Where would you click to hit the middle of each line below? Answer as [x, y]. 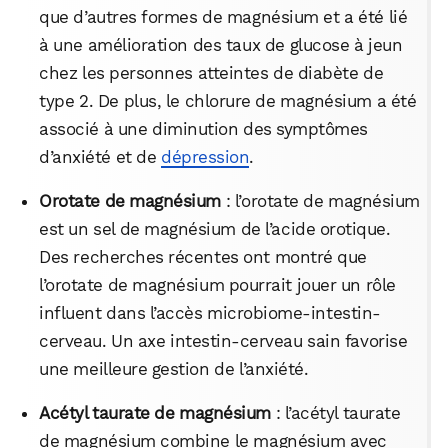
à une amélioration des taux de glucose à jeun [221, 44]
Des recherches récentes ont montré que [203, 256]
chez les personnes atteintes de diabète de [211, 72]
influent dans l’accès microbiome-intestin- [210, 312]
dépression [205, 156]
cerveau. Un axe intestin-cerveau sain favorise [223, 340]
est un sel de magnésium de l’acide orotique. [215, 228]
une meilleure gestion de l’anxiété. [174, 368]
